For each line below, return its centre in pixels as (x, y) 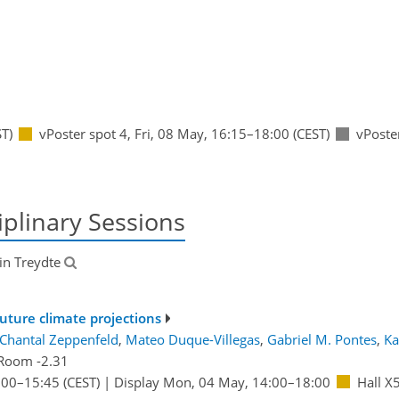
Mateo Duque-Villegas (193, 339)
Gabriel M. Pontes (322, 339)
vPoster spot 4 (83, 134)
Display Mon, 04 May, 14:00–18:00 (222, 382)
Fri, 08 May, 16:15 (190, 134)
